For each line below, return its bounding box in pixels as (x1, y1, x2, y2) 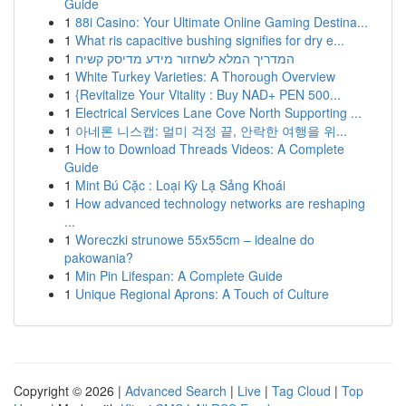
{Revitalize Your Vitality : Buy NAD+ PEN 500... (75, 85, 341, 103)
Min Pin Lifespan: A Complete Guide (75, 266, 283, 285)
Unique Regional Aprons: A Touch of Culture (75, 285, 329, 303)
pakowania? (64, 248, 133, 266)
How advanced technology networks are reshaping (75, 194, 365, 212)
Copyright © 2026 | (14, 382, 125, 400)
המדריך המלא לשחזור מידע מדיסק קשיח (75, 49, 295, 67)
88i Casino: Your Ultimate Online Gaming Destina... (75, 13, 368, 31)
